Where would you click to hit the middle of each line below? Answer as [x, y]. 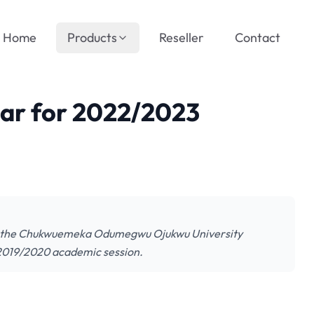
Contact [258, 37]
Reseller [182, 37]
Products [92, 37]
